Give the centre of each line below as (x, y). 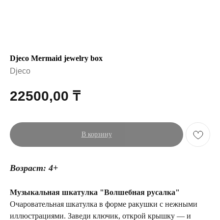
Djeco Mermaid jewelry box (56, 58)
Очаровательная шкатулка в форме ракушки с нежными (104, 204)
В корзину (96, 135)
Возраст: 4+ (34, 168)
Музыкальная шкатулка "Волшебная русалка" (95, 192)
